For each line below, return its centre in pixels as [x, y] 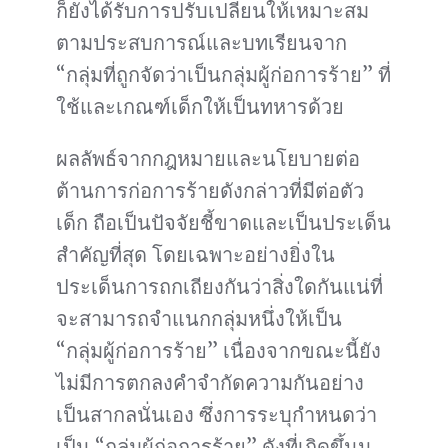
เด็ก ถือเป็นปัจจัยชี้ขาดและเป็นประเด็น [223, 223]
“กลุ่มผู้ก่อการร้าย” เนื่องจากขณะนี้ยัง [218, 351]
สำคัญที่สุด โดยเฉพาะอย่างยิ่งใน [195, 255]
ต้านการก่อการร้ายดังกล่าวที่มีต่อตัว [210, 191]
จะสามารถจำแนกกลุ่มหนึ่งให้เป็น [199, 319]
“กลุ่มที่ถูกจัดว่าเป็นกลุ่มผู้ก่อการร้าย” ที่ [223, 75]
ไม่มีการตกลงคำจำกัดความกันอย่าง [210, 383]
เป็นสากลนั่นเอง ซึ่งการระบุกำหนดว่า [216, 415]
